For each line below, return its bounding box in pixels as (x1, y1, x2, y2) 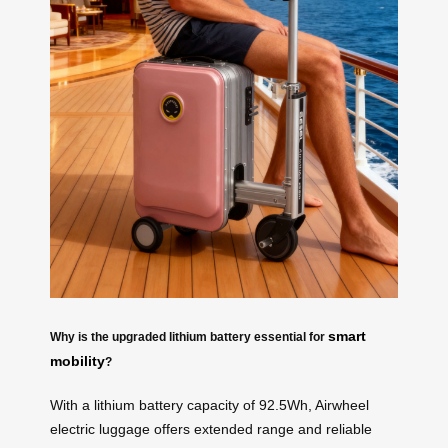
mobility (50, 352, 105, 369)
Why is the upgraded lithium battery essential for (50, 329, 328, 343)
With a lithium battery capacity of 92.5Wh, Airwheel (50, 397, 369, 414)
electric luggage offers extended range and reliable (50, 421, 372, 438)
